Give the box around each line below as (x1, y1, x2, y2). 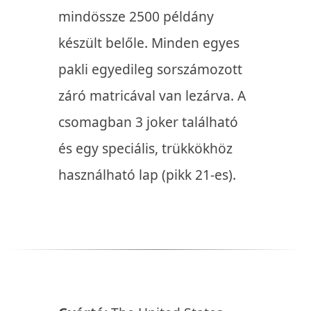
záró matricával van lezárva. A (58, 86, 246, 106)
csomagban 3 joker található (58, 112, 238, 132)
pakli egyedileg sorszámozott (58, 60, 242, 79)
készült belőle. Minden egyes (58, 33, 239, 53)
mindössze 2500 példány (58, 7, 214, 26)
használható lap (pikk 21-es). (58, 165, 239, 185)
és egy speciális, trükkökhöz (58, 139, 233, 158)
